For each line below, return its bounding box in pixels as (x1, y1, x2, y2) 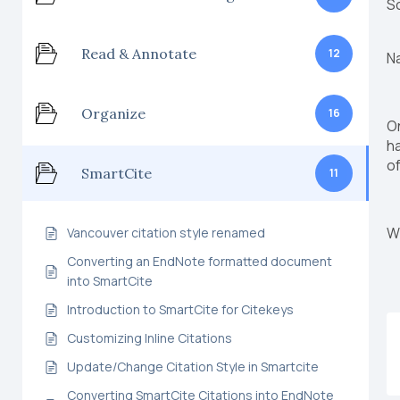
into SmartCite (67, 272, 153, 289)
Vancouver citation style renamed (67, 224, 265, 241)
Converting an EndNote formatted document (67, 253, 332, 270)
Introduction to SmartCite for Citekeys (67, 301, 294, 318)
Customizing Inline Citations (67, 329, 232, 346)
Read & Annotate (81, 44, 196, 62)
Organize (81, 104, 146, 122)
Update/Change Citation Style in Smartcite (67, 358, 319, 375)
